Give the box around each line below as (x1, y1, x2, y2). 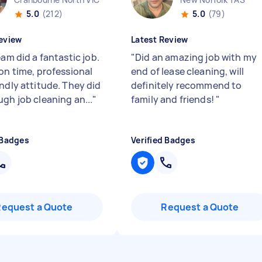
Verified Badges (131, 135, 195, 146)
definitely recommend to (131, 79, 242, 92)
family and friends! (131, 93, 216, 106)
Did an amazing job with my (135, 51, 257, 64)
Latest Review (131, 34, 188, 45)
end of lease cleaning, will (131, 65, 244, 78)
